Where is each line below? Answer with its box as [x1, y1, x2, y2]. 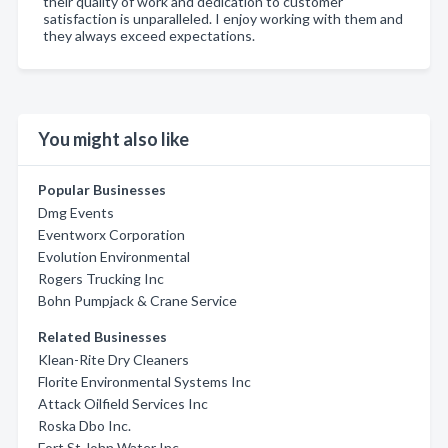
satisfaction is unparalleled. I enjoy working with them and [43, 9, 403, 27]
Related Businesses [38, 327, 167, 345]
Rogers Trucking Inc [38, 269, 164, 287]
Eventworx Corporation [38, 225, 185, 243]
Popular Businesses [38, 180, 166, 198]
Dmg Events [38, 203, 114, 221]
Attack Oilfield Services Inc [38, 394, 208, 412]
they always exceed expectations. [43, 26, 255, 44]
